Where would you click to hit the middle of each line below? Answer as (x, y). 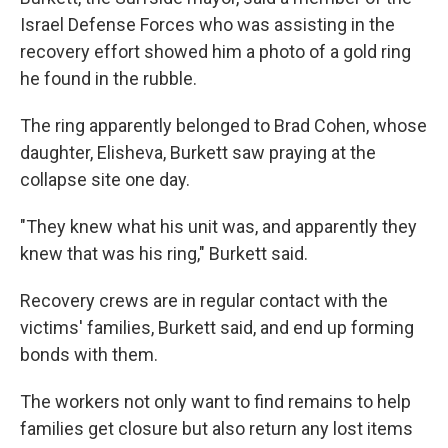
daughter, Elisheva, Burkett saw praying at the (198, 152)
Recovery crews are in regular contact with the (204, 300)
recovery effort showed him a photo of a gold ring (215, 51)
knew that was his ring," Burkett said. (164, 253)
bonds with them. (89, 354)
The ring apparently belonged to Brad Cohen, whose (223, 125)
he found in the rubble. (108, 78)
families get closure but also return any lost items (216, 428)
